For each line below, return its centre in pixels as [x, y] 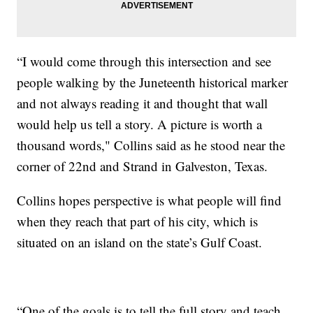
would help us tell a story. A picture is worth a [140, 124]
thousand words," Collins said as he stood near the [151, 145]
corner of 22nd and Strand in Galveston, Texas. [143, 166]
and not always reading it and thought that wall [143, 103]
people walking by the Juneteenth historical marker [153, 82]
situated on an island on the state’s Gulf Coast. [140, 242]
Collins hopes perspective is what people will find [150, 200]
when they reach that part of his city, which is [138, 221]
